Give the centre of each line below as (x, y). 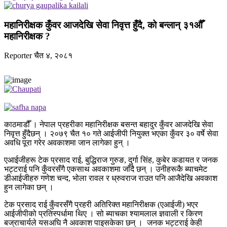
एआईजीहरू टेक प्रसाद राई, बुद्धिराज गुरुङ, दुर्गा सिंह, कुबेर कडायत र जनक (111, 160)
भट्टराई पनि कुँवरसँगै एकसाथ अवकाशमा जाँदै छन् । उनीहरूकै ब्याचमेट (106, 169)
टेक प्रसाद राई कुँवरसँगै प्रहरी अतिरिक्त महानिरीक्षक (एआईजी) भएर (101, 205)
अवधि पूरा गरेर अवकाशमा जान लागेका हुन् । (67, 143)
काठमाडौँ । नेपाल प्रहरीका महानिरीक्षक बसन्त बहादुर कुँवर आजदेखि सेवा (109, 125)
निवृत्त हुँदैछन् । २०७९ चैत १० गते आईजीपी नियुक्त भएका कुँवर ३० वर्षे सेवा (111, 134)
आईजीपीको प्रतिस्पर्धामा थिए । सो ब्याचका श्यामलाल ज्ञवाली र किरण (103, 214)
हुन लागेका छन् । (29, 187)
